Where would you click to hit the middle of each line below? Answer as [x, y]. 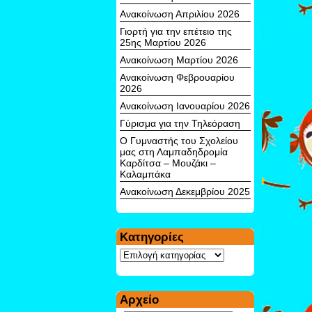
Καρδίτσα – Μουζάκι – [168, 163]
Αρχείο [139, 299]
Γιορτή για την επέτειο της [176, 31]
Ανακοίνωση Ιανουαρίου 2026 [185, 106]
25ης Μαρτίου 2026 [163, 42]
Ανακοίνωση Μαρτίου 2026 [179, 60]
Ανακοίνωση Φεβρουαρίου [177, 77]
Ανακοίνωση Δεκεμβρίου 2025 [185, 191]
